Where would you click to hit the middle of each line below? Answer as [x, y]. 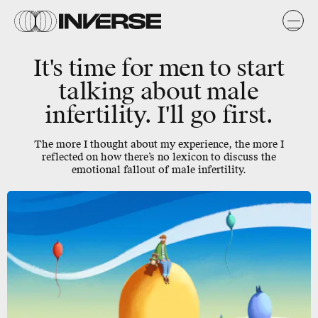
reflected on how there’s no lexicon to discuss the [159, 157]
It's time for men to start [159, 68]
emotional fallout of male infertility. [159, 170]
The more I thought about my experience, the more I [159, 144]
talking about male [159, 92]
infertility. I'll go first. [159, 115]
